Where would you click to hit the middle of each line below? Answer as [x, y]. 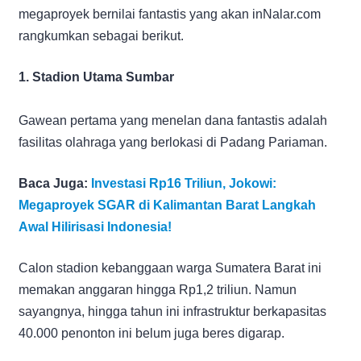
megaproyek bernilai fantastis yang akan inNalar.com [170, 14]
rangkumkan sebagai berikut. [101, 35]
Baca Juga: [55, 183]
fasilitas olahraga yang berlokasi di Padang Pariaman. [173, 142]
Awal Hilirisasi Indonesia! [95, 226]
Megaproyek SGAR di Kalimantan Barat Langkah [167, 205]
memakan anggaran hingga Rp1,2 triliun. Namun [158, 289]
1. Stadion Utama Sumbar [96, 77]
